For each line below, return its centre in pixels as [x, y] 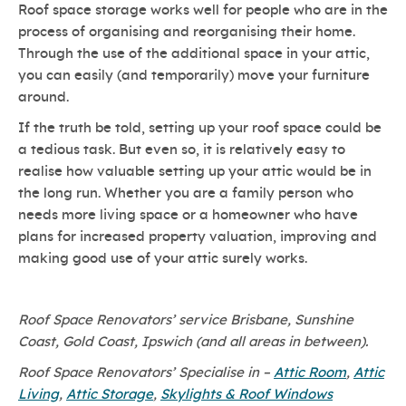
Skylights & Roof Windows [246, 395]
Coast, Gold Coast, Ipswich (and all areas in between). [193, 343]
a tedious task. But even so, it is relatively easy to [182, 150]
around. [43, 98]
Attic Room [310, 373]
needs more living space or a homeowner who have [188, 216]
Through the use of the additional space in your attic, [194, 54]
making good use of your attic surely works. [163, 259]
